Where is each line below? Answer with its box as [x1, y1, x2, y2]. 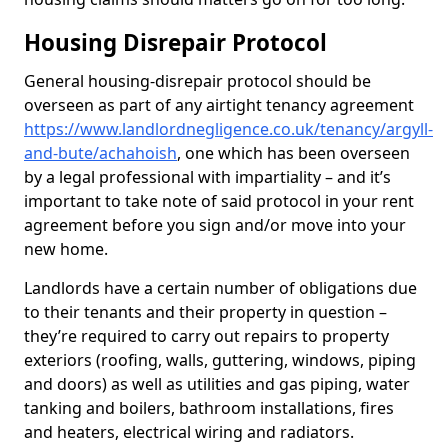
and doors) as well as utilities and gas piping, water [24, 373, 410, 395]
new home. [24, 238, 112, 260]
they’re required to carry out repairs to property [24, 325, 389, 347]
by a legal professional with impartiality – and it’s [24, 166, 391, 188]
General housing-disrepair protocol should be [24, 70, 371, 92]
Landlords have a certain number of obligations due [24, 277, 417, 299]
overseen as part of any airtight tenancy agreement [24, 94, 414, 116]
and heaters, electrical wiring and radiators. [24, 421, 358, 443]
